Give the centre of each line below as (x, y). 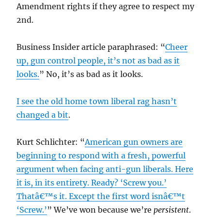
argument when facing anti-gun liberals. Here (105, 169)
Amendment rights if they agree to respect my (106, 6)
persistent (171, 209)
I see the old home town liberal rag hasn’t (97, 101)
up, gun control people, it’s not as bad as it (98, 60)
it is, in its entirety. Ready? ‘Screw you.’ (92, 182)
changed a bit (43, 115)
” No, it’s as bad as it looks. (91, 74)
